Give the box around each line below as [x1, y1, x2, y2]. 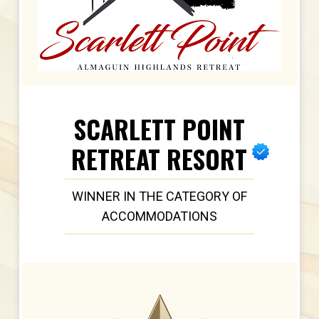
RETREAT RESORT [71, 140, 248, 178]
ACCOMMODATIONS [101, 209, 217, 224]
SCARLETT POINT [73, 110, 245, 148]
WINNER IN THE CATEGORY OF [71, 189, 247, 204]
